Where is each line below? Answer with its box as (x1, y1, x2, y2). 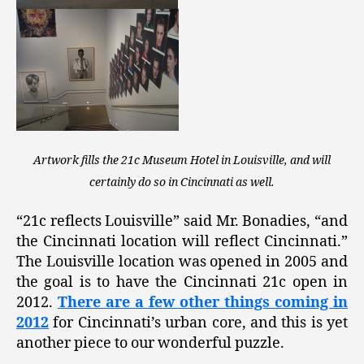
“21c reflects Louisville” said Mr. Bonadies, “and (16, 211, 348, 231)
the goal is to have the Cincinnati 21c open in (16, 272, 348, 292)
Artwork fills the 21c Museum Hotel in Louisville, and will (33, 154, 331, 168)
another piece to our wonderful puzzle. (16, 333, 284, 353)
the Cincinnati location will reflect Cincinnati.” (16, 232, 348, 251)
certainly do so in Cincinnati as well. (89, 175, 275, 190)
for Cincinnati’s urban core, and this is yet (49, 313, 348, 332)
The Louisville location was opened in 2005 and (16, 252, 348, 271)
